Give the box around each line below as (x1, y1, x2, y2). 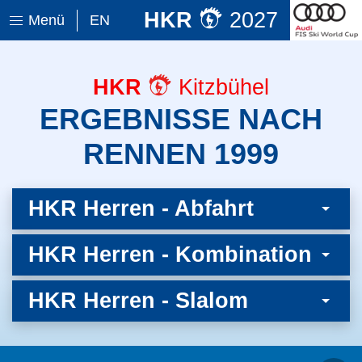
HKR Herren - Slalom (28, 288, 248, 313)
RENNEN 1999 (83, 138, 279, 170)
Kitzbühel (172, 75, 269, 99)
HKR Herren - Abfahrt (28, 196, 254, 221)
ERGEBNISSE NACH (40, 103, 322, 136)
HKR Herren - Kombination (28, 242, 312, 267)
